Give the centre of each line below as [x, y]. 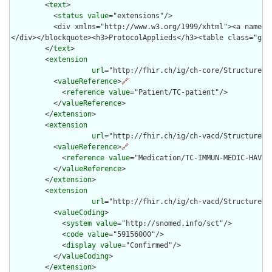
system [79, 224]
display [81, 246]
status [70, 16]
